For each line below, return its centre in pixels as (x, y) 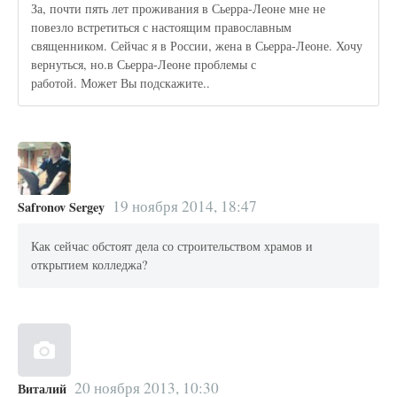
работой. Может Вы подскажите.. (121, 83)
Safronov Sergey (61, 206)
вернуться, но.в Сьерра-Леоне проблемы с (144, 65)
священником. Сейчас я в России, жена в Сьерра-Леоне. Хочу (197, 46)
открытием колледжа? (90, 265)
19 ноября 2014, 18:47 (184, 206)
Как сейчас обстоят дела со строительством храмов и (172, 246)
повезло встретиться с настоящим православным (162, 27)
